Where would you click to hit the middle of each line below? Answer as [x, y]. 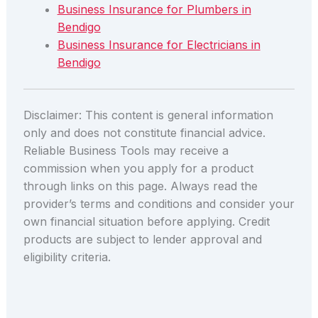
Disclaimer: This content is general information [148, 115]
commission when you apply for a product [138, 169]
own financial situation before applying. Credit [146, 222]
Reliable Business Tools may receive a [126, 151]
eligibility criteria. [67, 257]
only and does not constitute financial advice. [144, 133]
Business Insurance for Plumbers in [154, 10]
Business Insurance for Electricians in [159, 45]
